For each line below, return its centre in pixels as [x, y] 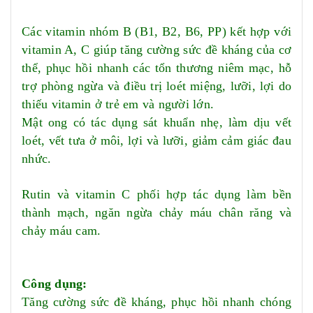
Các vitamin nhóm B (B [85, 31]
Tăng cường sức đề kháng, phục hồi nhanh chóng [156, 302]
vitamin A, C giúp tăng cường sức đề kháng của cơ [156, 50]
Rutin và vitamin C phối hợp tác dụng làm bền [156, 194]
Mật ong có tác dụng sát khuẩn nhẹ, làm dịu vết [156, 122]
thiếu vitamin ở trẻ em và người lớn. [118, 104]
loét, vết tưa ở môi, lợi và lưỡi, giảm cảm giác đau [156, 140]
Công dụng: [54, 284]
